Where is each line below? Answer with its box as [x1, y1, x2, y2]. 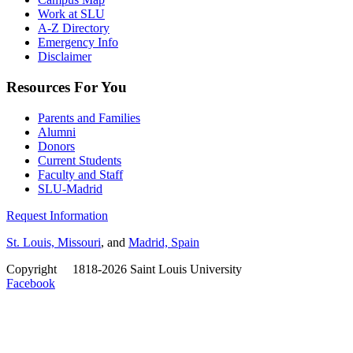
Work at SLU [38, 7, 105, 21]
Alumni [38, 124, 76, 139]
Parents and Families [38, 110, 140, 124]
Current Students [38, 153, 121, 167]
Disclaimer [38, 50, 91, 64]
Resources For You [6, 79, 127, 96]
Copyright [6, 262, 60, 276]
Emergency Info [38, 35, 118, 50]
